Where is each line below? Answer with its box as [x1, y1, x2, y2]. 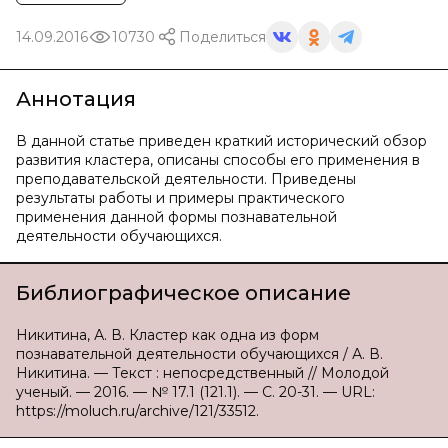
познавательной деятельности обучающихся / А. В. [16, 345, 383, 363]
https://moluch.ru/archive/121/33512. [16, 402, 259, 420]
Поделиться [179, 27, 266, 46]
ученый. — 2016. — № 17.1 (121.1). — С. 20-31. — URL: [16, 383, 375, 401]
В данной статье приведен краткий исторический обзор [16, 132, 427, 150]
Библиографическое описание [16, 281, 351, 305]
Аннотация [16, 87, 136, 111]
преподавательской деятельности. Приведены [16, 170, 356, 188]
